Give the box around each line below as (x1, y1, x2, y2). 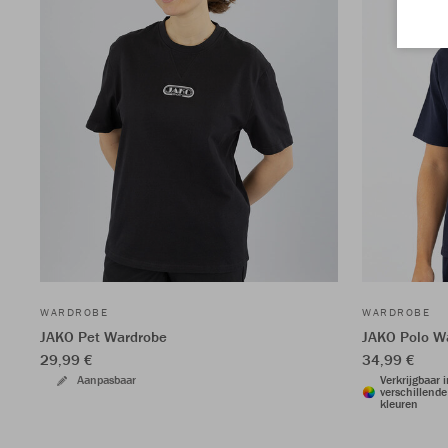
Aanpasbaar (77, 372, 136, 388)
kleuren (380, 396, 418, 412)
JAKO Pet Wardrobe (40, 327, 167, 347)
